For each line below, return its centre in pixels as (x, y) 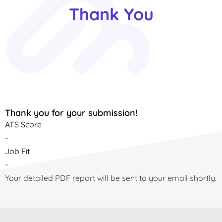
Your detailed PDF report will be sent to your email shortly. (111, 178)
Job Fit (17, 151)
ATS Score (23, 125)
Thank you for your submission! (71, 113)
